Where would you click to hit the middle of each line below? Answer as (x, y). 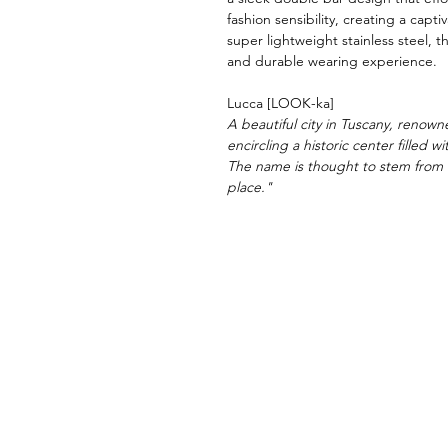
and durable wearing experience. (331, 61)
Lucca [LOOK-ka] (280, 103)
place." (251, 187)
